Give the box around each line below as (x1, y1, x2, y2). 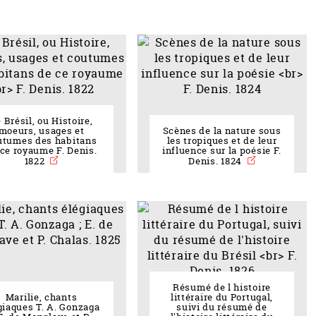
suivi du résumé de (176, 301, 267, 314)
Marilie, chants (5, 291, 78, 304)
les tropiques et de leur (166, 135, 277, 147)
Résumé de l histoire (173, 281, 271, 294)
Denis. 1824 (188, 155, 245, 168)
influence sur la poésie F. (162, 145, 282, 157)
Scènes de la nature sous (162, 125, 281, 138)
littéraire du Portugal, (170, 291, 274, 304)
